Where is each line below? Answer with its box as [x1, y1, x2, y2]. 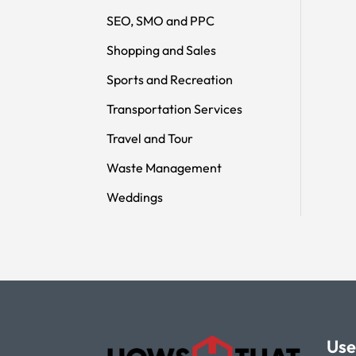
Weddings [106, 188, 164, 205]
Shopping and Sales [106, 41, 217, 58]
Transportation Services [106, 100, 243, 117]
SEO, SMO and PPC [106, 12, 215, 29]
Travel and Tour [106, 130, 194, 146]
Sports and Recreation [106, 71, 234, 87]
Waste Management [106, 159, 222, 176]
